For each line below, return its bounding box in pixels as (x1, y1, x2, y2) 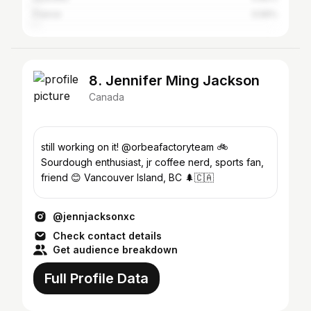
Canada (89, 91, 124, 103)
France (33, 9, 61, 19)
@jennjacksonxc (53, 210, 135, 222)
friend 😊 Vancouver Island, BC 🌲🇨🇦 (41, 171, 214, 183)
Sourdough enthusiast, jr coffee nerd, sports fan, (41, 156, 264, 168)
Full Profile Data (44, 270, 149, 287)
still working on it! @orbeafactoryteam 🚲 (41, 141, 228, 153)
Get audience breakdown (53, 244, 178, 255)
